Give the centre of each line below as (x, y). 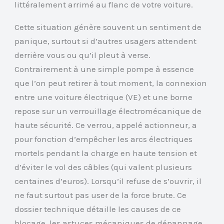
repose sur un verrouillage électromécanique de (108, 111)
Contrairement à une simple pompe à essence (104, 69)
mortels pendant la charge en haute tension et (106, 153)
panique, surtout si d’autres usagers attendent (106, 41)
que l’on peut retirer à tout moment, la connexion (111, 83)
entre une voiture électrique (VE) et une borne (104, 97)
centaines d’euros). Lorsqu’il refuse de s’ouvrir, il (108, 181)
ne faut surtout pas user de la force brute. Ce (101, 195)
